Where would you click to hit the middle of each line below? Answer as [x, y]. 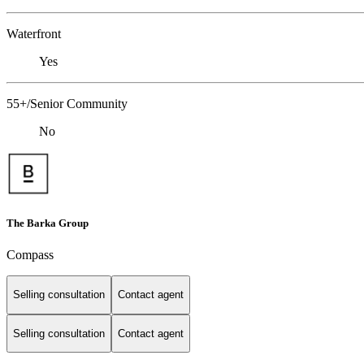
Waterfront [34, 33]
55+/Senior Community [67, 103]
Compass [30, 255]
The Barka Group [48, 223]
